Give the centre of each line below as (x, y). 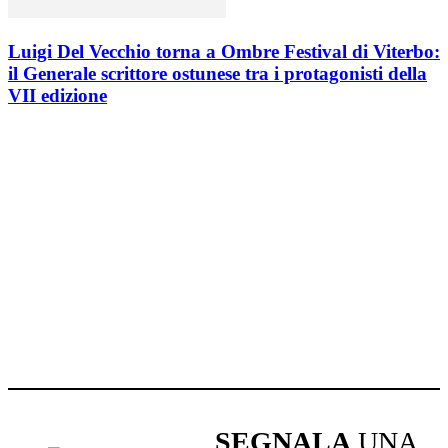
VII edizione (57, 95)
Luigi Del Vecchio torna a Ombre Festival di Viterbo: (224, 51)
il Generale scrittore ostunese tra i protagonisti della (217, 73)
